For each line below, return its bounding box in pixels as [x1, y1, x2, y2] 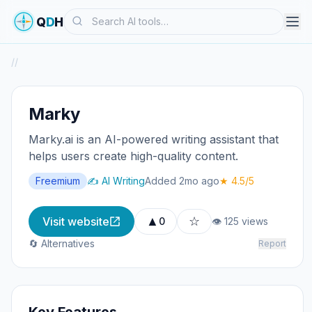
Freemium [36, 175, 80, 187]
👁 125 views [212, 215, 268, 227]
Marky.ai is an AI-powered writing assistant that [29, 132, 279, 146]
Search [62, 9, 101, 23]
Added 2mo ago [145, 175, 219, 187]
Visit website [42, 214, 109, 228]
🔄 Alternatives [29, 237, 95, 249]
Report [258, 238, 286, 249]
